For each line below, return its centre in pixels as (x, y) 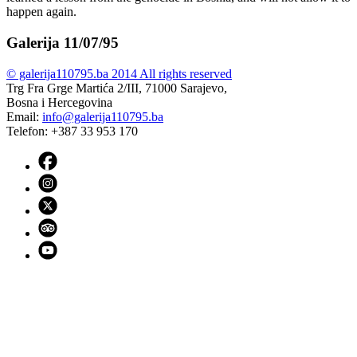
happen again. (41, 12)
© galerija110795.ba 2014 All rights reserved (119, 73)
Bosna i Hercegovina (59, 102)
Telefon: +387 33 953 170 (72, 131)
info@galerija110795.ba (103, 116)
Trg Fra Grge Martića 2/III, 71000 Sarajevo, (117, 88)
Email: (24, 116)
